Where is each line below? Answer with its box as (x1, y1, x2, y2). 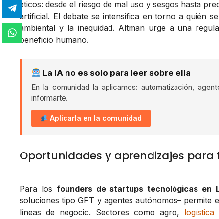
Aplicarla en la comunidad (48, 114, 142, 123)
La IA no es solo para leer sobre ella (41, 68, 191, 78)
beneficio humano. (20, 35, 88, 45)
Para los (20, 184, 57, 194)
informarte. (31, 93, 68, 103)
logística (184, 207, 214, 218)
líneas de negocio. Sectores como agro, (20, 207, 184, 218)
